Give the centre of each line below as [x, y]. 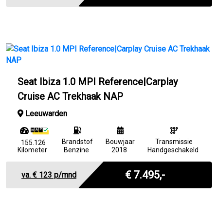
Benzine [77, 150]
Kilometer [32, 150]
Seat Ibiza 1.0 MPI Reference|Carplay [98, 82]
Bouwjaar [120, 141]
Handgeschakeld [173, 150]
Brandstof [77, 141]
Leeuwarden [45, 113]
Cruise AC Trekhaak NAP [70, 96]
